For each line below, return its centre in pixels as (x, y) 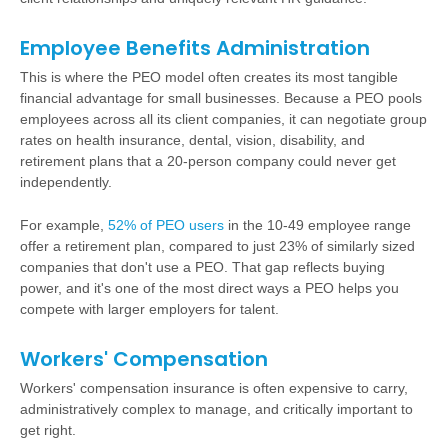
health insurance (128, 140)
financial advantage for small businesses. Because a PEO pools (221, 98)
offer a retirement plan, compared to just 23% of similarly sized (217, 246)
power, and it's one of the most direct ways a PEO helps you (209, 288)
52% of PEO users (166, 225)
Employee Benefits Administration (195, 48)
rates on (48, 140)
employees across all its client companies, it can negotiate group (223, 119)
